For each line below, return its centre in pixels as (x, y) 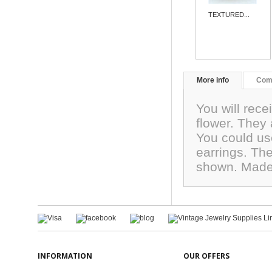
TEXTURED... (229, 15)
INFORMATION (65, 256)
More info (213, 80)
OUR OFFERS (206, 256)
